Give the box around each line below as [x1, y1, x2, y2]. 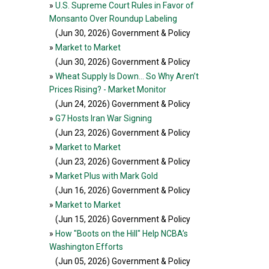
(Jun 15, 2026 [55, 214, 107, 224]
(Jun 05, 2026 [55, 256, 107, 266]
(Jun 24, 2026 [55, 99, 107, 109]
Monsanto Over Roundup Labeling [49, 14, 177, 23]
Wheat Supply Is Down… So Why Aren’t [55, 71, 199, 81]
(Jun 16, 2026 [55, 186, 107, 195]
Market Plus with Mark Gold [55, 171, 158, 181]
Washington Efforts [49, 242, 123, 252]
